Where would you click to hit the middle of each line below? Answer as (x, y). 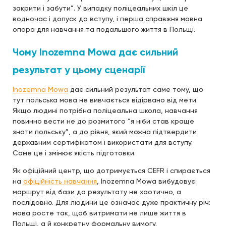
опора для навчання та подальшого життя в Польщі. (104, 29)
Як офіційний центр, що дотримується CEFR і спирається (111, 170)
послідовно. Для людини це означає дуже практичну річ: (111, 202)
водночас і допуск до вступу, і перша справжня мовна (107, 18)
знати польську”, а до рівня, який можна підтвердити (105, 131)
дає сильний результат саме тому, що (136, 89)
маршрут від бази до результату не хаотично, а (97, 191)
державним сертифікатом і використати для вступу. (103, 142)
